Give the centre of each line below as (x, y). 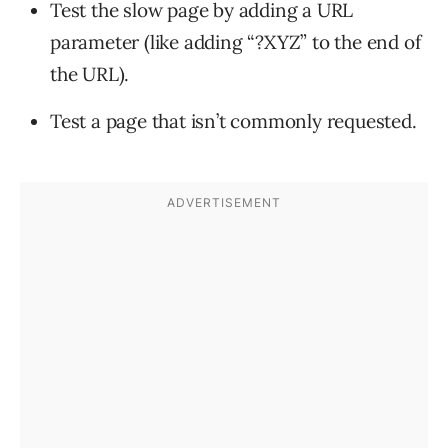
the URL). (90, 74)
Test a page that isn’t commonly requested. (233, 121)
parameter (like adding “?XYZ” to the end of (235, 42)
